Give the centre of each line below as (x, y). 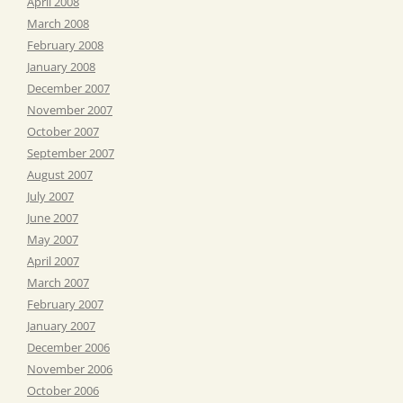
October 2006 (63, 390)
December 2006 (68, 347)
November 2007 (70, 109)
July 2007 (50, 196)
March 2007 (58, 282)
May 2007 (53, 239)
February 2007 (65, 304)
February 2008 (65, 45)
